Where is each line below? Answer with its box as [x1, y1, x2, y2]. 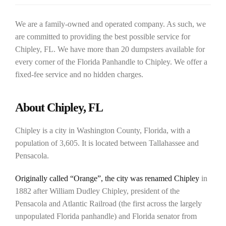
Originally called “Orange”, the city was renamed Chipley [15, 174, 199, 183]
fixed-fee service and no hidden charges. [15, 70, 143, 79]
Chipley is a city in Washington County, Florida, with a [15, 126, 190, 135]
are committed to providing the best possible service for [15, 32, 190, 41]
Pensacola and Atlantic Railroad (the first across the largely [15, 199, 202, 208]
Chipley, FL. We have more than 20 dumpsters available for [15, 45, 205, 54]
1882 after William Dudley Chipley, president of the [15, 187, 180, 196]
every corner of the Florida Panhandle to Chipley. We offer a [15, 58, 207, 67]
